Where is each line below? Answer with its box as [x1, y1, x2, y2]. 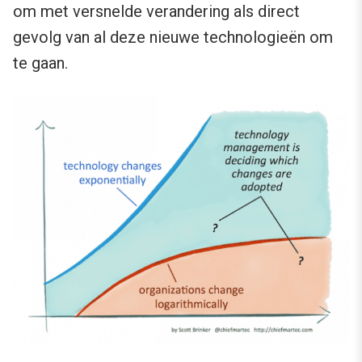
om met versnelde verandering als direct [13, 2, 300, 22]
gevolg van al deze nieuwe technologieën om [13, 27, 333, 48]
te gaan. [13, 53, 68, 74]
